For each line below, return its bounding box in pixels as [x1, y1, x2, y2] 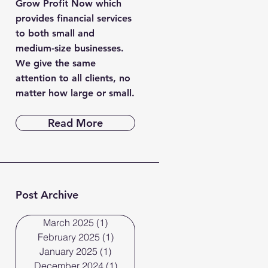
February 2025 [37, 231, 100, 243]
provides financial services [16, 13, 132, 24]
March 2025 [43, 217, 94, 229]
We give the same [16, 57, 96, 69]
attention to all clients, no [16, 72, 130, 84]
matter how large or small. [16, 87, 135, 99]
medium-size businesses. [16, 42, 124, 54]
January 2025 [39, 245, 98, 257]
